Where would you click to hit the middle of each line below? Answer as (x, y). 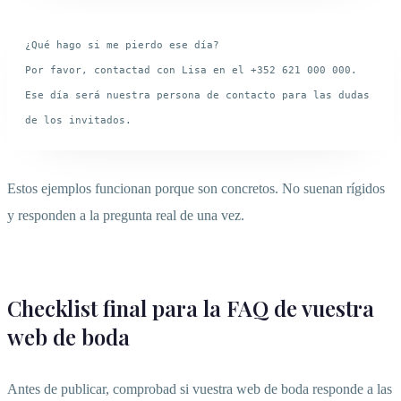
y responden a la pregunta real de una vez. (126, 216)
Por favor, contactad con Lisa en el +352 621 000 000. (191, 70)
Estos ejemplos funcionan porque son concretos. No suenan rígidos (196, 189)
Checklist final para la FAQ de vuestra (191, 308)
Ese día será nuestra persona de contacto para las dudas (197, 95)
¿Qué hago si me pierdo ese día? (122, 45)
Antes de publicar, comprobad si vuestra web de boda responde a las (200, 389)
